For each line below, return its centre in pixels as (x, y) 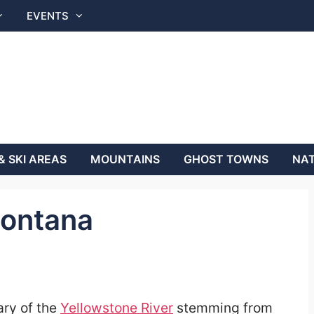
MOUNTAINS (125, 159)
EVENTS (48, 16)
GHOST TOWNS (226, 159)
